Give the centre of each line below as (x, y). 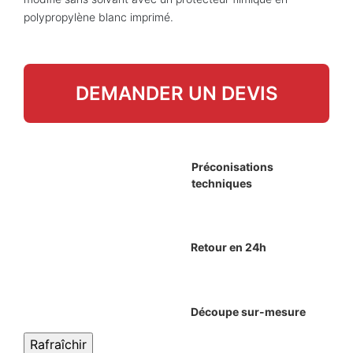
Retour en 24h (228, 247)
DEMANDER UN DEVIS (176, 93)
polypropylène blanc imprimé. (98, 17)
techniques (221, 183)
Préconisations (232, 166)
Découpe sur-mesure (248, 312)
